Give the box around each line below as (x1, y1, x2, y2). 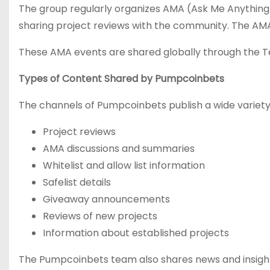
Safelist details (43, 175, 111, 189)
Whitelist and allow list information (43, 159, 205, 172)
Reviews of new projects (43, 209, 157, 223)
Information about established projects (43, 226, 229, 240)
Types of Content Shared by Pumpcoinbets (19, 72, 224, 86)
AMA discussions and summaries (43, 142, 195, 155)
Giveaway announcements (43, 192, 170, 206)
